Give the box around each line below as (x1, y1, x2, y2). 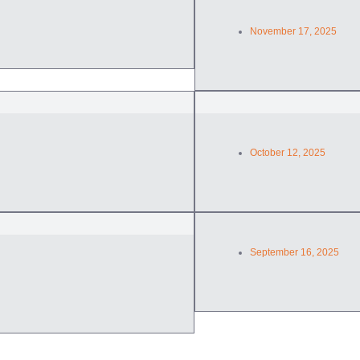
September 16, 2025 (249, 246, 339, 258)
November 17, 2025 (249, 26, 337, 37)
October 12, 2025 (249, 146, 325, 158)
